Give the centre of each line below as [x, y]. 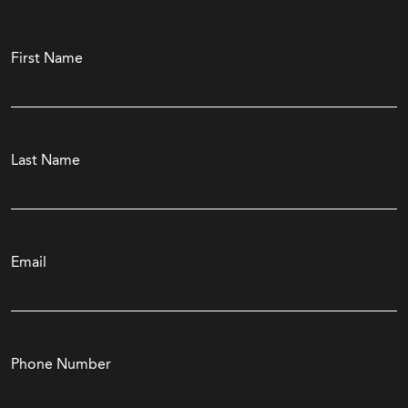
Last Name [46, 159]
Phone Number [61, 363]
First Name [47, 57]
